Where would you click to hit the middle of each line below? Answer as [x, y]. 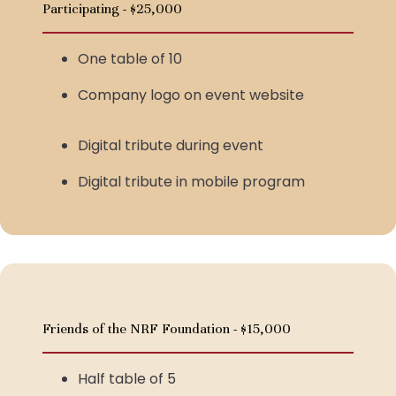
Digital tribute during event [171, 145]
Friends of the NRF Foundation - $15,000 [167, 329]
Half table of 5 [127, 379]
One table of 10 [130, 59]
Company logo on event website [191, 95]
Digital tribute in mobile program [191, 182]
